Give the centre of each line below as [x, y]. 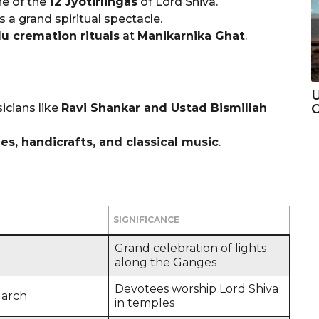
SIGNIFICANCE [146, 219]
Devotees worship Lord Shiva [197, 288]
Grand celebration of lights [190, 248]
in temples [145, 303]
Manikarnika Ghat [191, 36]
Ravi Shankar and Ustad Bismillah [164, 108]
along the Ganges [166, 262]
